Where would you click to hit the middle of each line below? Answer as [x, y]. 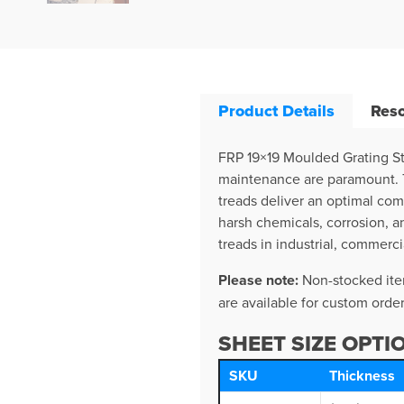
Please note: [260, 280]
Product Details [276, 110]
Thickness [362, 375]
